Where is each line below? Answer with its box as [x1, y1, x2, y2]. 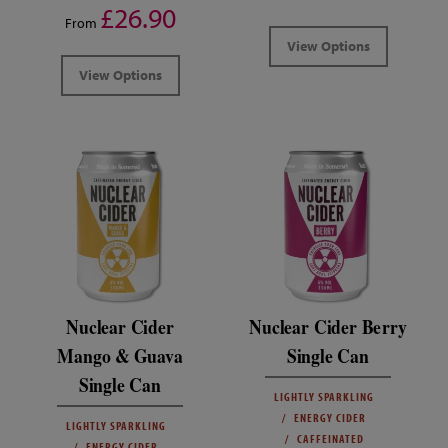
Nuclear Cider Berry [249, 311, 407, 341]
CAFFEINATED [296, 430, 364, 446]
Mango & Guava [56, 340, 184, 370]
